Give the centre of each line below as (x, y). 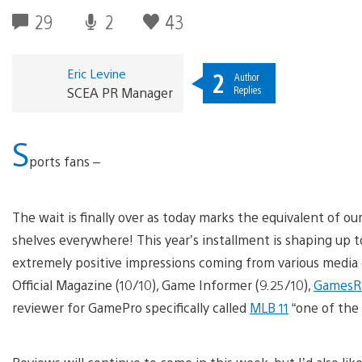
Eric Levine (96, 73)
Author (247, 76)
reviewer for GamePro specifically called (131, 307)
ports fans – (65, 161)
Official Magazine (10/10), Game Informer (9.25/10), (163, 284)
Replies (247, 89)
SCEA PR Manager (120, 92)
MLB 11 (269, 307)
